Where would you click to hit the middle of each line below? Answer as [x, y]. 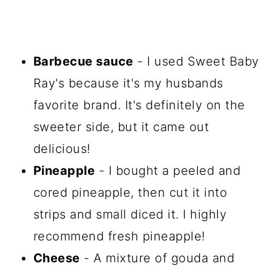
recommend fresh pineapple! [119, 236]
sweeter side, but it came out [121, 127]
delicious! [62, 148]
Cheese [56, 258]
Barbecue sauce [83, 61]
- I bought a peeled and [168, 170]
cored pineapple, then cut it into [130, 192]
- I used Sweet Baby [196, 61]
